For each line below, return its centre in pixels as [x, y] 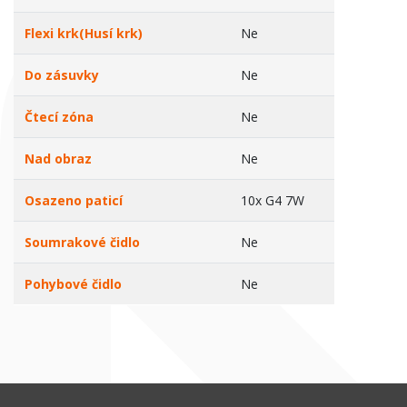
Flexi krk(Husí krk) [84, 33]
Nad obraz [58, 159]
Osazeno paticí [74, 200]
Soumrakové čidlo [82, 242]
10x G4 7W [273, 200]
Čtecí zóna [59, 117]
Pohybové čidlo [73, 284]
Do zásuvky [62, 75]
